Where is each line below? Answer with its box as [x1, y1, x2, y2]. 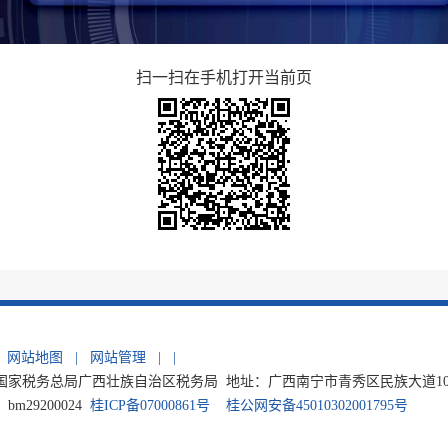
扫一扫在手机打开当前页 [136, 69, 312, 86]
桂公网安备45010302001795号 [226, 398, 408, 413]
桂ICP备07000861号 [90, 398, 210, 413]
